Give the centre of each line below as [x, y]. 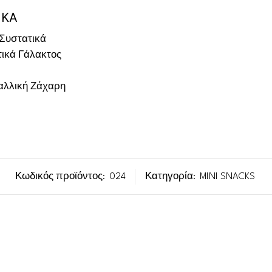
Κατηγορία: [172, 177]
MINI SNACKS [227, 177]
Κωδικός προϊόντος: [61, 177]
